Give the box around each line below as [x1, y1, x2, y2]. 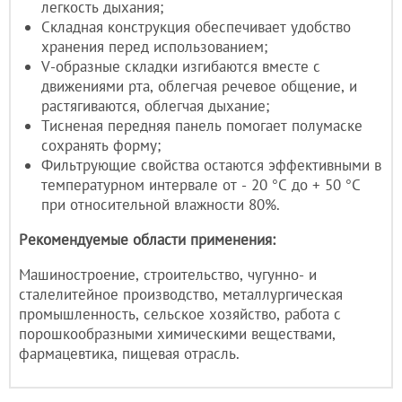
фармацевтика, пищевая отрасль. [19, 343, 240, 363]
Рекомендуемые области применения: [19, 229, 275, 249]
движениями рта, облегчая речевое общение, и [41, 75, 357, 96]
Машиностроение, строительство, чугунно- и [19, 264, 317, 284]
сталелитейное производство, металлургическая [19, 284, 343, 304]
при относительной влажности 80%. [41, 194, 280, 214]
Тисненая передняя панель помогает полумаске [41, 115, 363, 135]
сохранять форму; [41, 135, 161, 155]
